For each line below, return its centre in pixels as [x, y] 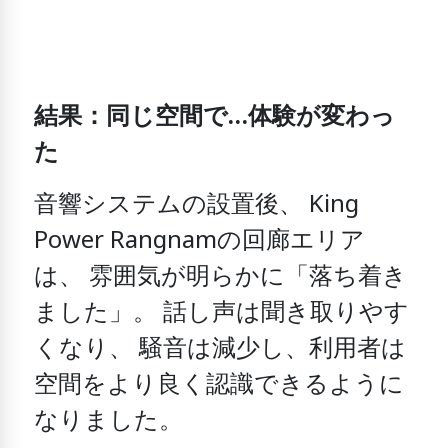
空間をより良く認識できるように [219, 385]
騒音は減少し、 [221, 349]
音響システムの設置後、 [172, 205]
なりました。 [109, 421]
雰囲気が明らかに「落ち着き [248, 277]
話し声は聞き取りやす [286, 313]
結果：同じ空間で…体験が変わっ [215, 117]
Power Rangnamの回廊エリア [200, 241]
